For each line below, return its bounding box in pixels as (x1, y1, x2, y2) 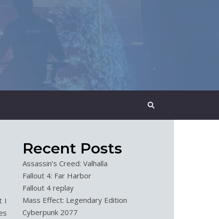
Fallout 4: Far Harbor (22, 171, 91, 180)
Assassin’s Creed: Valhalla (22, 158, 108, 168)
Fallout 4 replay (22, 183, 74, 193)
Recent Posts (22, 139, 122, 157)
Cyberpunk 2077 (22, 207, 78, 217)
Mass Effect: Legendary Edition (22, 195, 127, 205)
